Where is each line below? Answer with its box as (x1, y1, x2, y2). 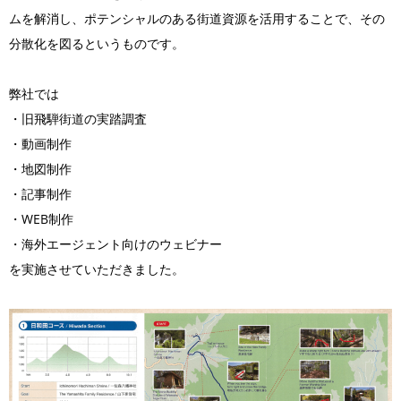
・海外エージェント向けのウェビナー (9, 235, 222, 253)
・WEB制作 (9, 210, 73, 228)
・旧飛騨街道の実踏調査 (9, 110, 147, 128)
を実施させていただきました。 (9, 260, 184, 278)
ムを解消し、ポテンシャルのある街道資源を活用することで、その (9, 10, 385, 28)
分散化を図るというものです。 (9, 35, 184, 53)
